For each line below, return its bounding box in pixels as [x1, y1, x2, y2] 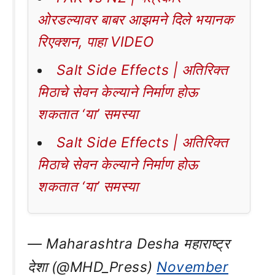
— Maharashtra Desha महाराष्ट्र [28, 235, 230, 253]
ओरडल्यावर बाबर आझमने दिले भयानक [37, 11, 233, 29]
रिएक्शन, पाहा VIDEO [37, 33, 154, 51]
